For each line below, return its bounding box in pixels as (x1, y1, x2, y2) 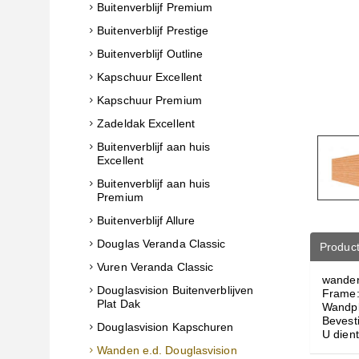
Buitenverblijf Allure (97, 214, 196, 227)
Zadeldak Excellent (97, 117, 195, 130)
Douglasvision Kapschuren (97, 321, 234, 333)
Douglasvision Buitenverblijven (97, 284, 254, 296)
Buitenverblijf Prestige (97, 24, 209, 37)
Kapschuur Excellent (97, 71, 203, 83)
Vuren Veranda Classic (97, 260, 214, 273)
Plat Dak (97, 297, 140, 310)
